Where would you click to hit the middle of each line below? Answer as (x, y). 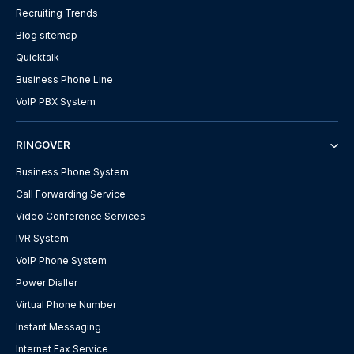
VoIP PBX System (56, 102)
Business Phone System (72, 172)
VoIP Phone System (61, 261)
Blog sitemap (47, 36)
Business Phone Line (64, 80)
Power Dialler (47, 283)
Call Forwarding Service (71, 194)
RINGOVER (43, 145)
